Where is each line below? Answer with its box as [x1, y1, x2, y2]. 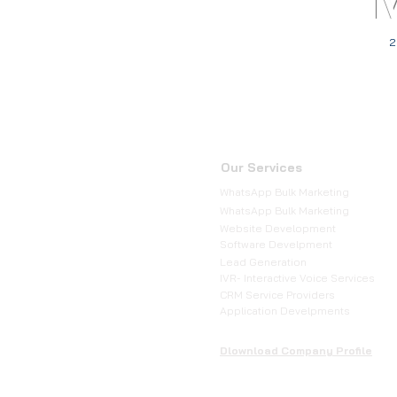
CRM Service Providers [220, 288, 335, 301]
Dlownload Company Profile [220, 344, 372, 357]
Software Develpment [220, 237, 332, 251]
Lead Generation [220, 255, 307, 269]
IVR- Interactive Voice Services [220, 271, 375, 284]
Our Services [221, 160, 302, 175]
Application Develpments [220, 304, 350, 317]
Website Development [220, 222, 336, 235]
